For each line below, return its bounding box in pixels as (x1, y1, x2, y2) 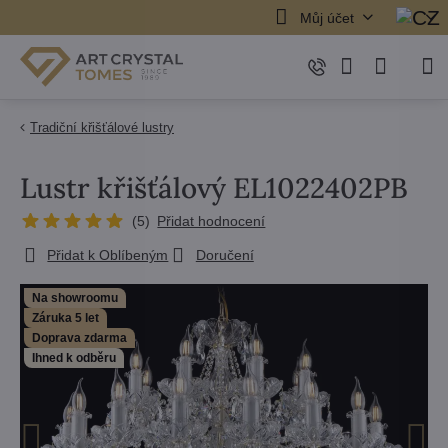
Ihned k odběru (32, 351, 116, 365)
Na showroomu (32, 291, 118, 305)
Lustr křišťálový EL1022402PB (20, 170, 408, 206)
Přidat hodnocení (157, 213, 266, 229)
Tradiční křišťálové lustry (30, 120, 174, 135)
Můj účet (299, 9, 354, 26)
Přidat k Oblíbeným (47, 247, 169, 263)
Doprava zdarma (32, 331, 127, 345)
